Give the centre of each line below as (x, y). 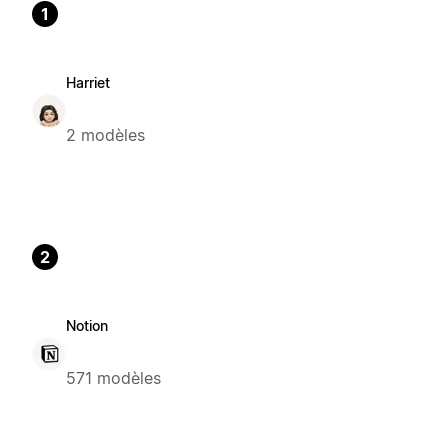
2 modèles (105, 134)
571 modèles (113, 378)
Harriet (88, 82)
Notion (87, 326)
